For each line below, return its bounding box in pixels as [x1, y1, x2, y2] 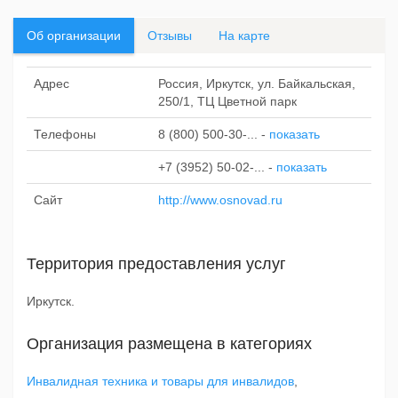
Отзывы [147, 28, 192, 43]
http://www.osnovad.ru [158, 193, 283, 207]
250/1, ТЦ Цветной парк [158, 94, 297, 108]
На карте [219, 28, 270, 43]
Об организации [27, 28, 121, 43]
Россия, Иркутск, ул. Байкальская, [158, 76, 355, 91]
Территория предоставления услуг [27, 255, 286, 273]
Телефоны [34, 127, 96, 141]
